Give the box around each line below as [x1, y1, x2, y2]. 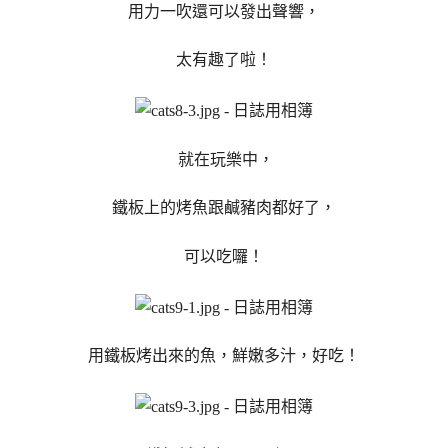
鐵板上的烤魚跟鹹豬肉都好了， [112, 199, 336, 217]
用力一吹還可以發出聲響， [128, 2, 320, 20]
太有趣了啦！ [176, 51, 272, 69]
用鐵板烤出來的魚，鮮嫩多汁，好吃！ [88, 347, 360, 365]
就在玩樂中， [174, 150, 274, 168]
